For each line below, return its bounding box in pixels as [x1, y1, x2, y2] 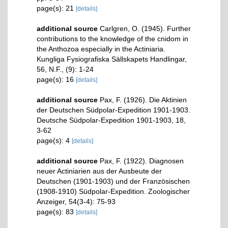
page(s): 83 [37, 207, 76, 216]
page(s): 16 [37, 75, 76, 83]
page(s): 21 [37, 4, 76, 12]
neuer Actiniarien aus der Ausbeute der [37, 166, 162, 175]
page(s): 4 [37, 136, 72, 145]
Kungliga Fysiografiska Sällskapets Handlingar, [37, 54, 187, 63]
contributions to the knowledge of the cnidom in [37, 34, 188, 43]
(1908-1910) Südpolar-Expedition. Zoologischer [37, 187, 190, 195]
